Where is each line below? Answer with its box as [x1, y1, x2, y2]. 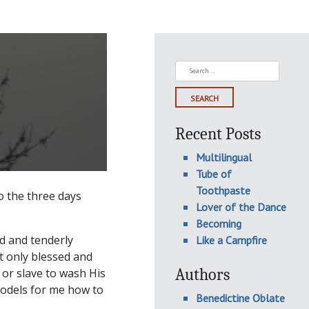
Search [175, 61, 210, 76]
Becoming [196, 217, 241, 230]
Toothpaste [196, 183, 250, 197]
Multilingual [196, 150, 252, 164]
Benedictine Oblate [196, 291, 285, 305]
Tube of [196, 167, 232, 181]
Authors [175, 265, 230, 284]
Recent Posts [175, 124, 261, 143]
